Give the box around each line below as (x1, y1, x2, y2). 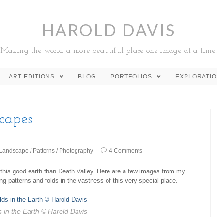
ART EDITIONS (9, 73, 57, 80)
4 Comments (109, 147, 142, 154)
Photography (59, 147, 93, 154)
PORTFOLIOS (110, 73, 154, 80)
